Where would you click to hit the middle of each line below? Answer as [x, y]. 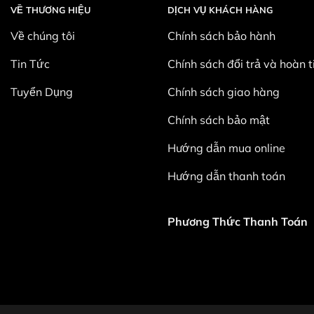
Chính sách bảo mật [219, 120]
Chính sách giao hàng [224, 92]
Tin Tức [30, 64]
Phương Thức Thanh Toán [238, 222]
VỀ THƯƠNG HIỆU [50, 10]
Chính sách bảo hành [221, 36]
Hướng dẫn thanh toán [226, 176]
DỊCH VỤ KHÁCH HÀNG [220, 10]
